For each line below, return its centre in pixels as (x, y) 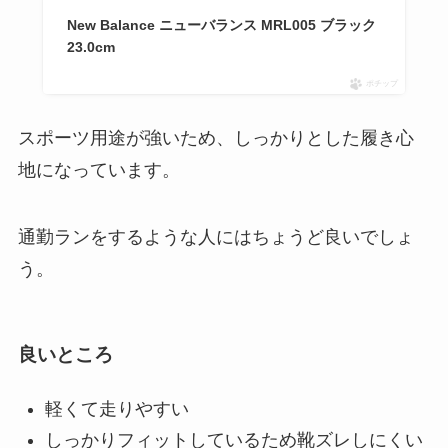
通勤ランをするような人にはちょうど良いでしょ (215, 237)
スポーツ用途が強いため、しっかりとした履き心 (215, 137)
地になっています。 (98, 169)
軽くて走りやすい (116, 409)
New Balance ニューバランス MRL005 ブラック (221, 24)
